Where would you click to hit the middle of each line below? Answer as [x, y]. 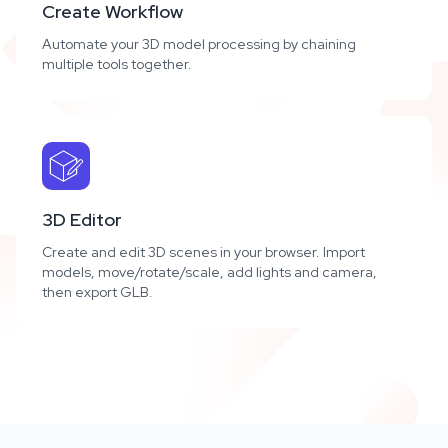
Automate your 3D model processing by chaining [199, 44]
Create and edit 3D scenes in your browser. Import [203, 252]
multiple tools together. [117, 64]
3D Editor [82, 219]
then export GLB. [97, 292]
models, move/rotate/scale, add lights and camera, [209, 272]
